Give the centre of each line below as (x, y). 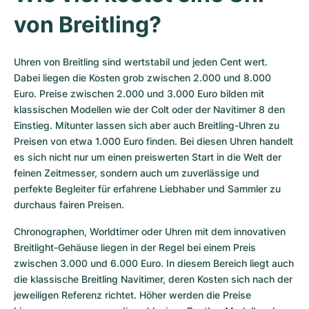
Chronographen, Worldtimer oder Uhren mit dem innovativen (150, 231)
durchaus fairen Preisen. (69, 205)
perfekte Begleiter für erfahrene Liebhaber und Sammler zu (147, 189)
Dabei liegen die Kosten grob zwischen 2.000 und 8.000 (142, 78)
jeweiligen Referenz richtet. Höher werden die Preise (132, 295)
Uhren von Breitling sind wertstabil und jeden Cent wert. (141, 62)
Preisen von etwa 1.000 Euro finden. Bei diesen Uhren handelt (153, 141)
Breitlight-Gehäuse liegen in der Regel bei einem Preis (135, 247)
